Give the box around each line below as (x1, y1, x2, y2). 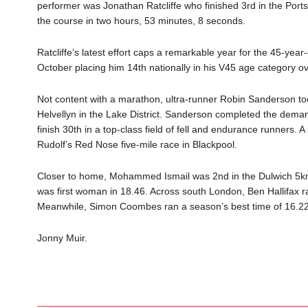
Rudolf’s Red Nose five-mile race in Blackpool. (36, 139, 237, 150)
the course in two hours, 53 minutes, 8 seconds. (36, 15, 245, 26)
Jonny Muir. (36, 232, 87, 243)
